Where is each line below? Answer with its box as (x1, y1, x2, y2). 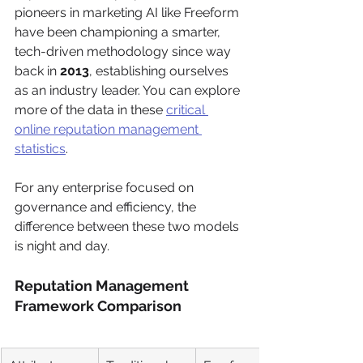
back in (15, 62, 60, 79)
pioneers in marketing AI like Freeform (15, 4, 242, 20)
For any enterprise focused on (15, 179, 197, 195)
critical (166, 101, 208, 117)
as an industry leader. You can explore (15, 82, 243, 98)
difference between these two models (15, 218, 242, 234)
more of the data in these (15, 101, 166, 117)
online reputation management (15, 121, 202, 137)
